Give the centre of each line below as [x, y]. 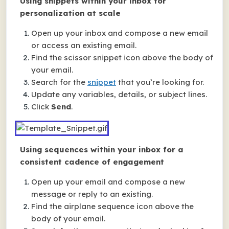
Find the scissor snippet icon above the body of [122, 58]
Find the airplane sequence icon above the [112, 206]
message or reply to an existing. [92, 194]
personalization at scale [70, 13]
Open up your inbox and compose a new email [120, 33]
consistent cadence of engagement [92, 162]
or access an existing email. [84, 45]
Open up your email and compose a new [108, 182]
